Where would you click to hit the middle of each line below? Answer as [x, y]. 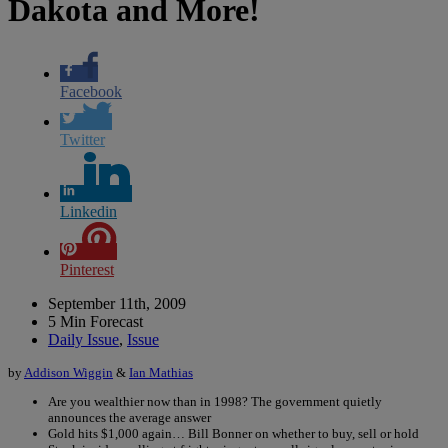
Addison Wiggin [68, 372]
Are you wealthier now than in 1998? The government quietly [215, 401]
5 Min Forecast [95, 321]
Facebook [91, 91]
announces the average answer [129, 417]
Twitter [82, 139]
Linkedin [88, 211]
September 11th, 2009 [117, 303]
